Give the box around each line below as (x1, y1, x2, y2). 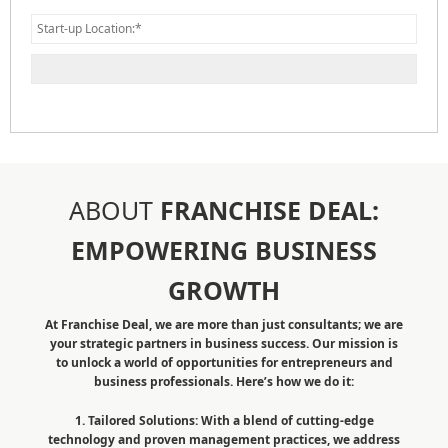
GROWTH (168, 272, 280, 307)
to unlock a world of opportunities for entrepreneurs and (55, 353, 393, 371)
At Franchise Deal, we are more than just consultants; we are (45, 315, 403, 333)
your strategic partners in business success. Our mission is (50, 334, 398, 352)
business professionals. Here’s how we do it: (94, 372, 354, 390)
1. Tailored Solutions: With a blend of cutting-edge (74, 411, 374, 429)
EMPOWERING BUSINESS (71, 232, 377, 267)
